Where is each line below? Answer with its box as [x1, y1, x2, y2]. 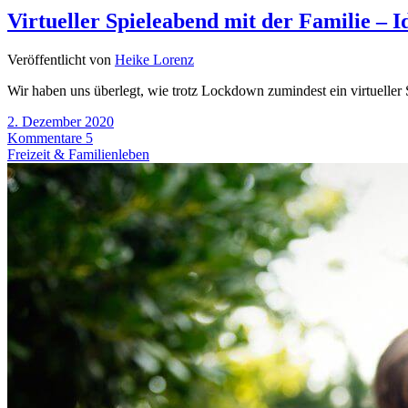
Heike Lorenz [115, 51, 194, 67]
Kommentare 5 [7, 129, 93, 146]
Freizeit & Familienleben [7, 146, 149, 162]
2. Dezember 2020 [7, 113, 114, 129]
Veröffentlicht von [7, 51, 115, 67]
